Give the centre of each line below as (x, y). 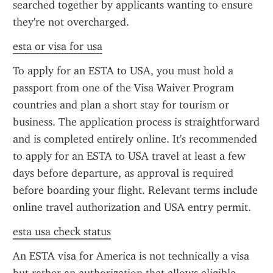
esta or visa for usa (58, 46)
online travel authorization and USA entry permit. (132, 207)
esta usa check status (62, 232)
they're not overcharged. (71, 22)
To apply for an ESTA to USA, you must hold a (123, 71)
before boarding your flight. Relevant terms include (135, 190)
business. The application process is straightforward (136, 122)
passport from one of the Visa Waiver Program (123, 88)
